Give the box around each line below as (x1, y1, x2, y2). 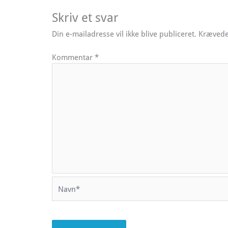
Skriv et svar (52, 9, 119, 25)
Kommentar (52, 52, 95, 63)
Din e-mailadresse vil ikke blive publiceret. (52, 28, 196, 39)
